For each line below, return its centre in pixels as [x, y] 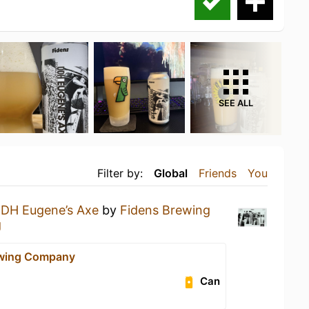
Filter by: [120, 173]
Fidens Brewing [165, 210]
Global [171, 173]
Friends [218, 173]
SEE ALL [236, 103]
